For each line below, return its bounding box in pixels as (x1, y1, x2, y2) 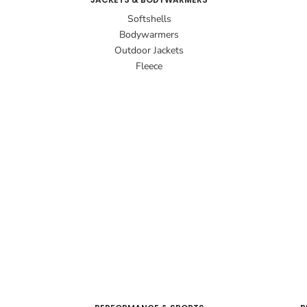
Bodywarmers (119, 28, 179, 42)
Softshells (127, 12, 171, 26)
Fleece (136, 60, 162, 73)
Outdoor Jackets (114, 44, 184, 58)
